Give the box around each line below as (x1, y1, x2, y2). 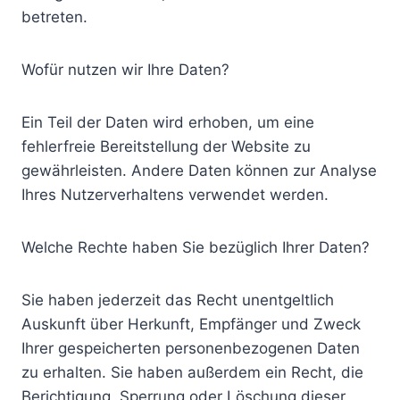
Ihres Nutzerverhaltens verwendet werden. (21, 186, 329, 204)
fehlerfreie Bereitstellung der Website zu (21, 137, 311, 155)
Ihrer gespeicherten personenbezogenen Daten (21, 339, 360, 357)
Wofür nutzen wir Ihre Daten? (21, 61, 229, 79)
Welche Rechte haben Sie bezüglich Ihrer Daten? (21, 238, 370, 256)
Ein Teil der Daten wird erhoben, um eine (21, 113, 314, 131)
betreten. (21, 8, 87, 26)
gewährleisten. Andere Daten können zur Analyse (21, 162, 377, 179)
